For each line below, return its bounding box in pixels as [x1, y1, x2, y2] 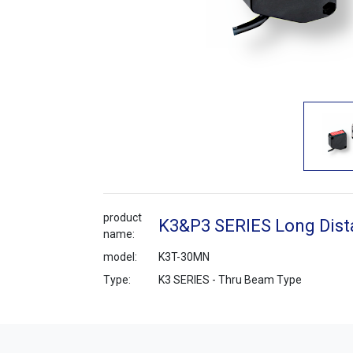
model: [103, 251, 137, 264]
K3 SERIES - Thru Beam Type [158, 273, 302, 287]
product [103, 210, 142, 224]
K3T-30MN [158, 251, 210, 264]
